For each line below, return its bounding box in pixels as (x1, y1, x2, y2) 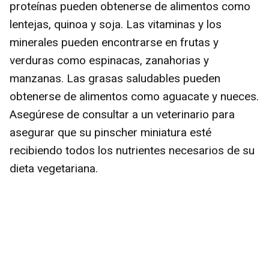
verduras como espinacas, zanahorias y (10, 53, 209, 67)
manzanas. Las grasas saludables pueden (10, 71, 220, 85)
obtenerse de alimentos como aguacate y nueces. (10, 89, 259, 103)
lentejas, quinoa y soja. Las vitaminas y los (10, 17, 222, 31)
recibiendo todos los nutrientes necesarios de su (10, 143, 255, 157)
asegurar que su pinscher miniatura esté (10, 125, 211, 139)
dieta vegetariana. (10, 161, 98, 175)
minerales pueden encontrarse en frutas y (10, 35, 219, 49)
